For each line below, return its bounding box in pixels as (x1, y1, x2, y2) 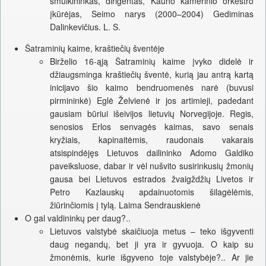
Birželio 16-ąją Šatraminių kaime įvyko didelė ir (50, 55, 254, 68)
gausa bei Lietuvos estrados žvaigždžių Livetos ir (50, 173, 254, 185)
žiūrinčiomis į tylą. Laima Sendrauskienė (50, 199, 201, 211)
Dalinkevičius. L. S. (50, 21, 121, 33)
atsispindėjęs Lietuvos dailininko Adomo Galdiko (50, 147, 254, 159)
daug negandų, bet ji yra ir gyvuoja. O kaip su (50, 238, 254, 251)
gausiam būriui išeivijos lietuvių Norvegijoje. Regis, (50, 107, 254, 120)
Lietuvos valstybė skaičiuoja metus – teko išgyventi (50, 225, 254, 237)
